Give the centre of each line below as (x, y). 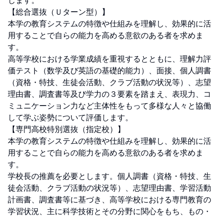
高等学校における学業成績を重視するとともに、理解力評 (109, 59)
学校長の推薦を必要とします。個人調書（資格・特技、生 (109, 176)
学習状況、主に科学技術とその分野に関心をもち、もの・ (109, 211)
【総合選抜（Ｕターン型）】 (59, 12)
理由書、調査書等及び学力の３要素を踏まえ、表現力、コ (109, 94)
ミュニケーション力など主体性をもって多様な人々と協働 (109, 106)
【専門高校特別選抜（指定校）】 (66, 129)
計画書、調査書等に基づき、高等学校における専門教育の (109, 199)
